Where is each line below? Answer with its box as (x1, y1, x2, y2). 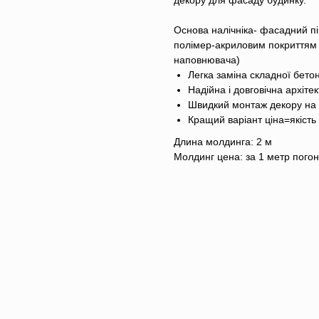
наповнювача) (174, 54, 240, 66)
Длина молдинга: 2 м (174, 136, 272, 148)
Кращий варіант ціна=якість (188, 114, 316, 126)
